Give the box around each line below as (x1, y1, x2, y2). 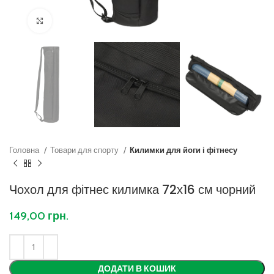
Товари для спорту (50, 145, 120, 155)
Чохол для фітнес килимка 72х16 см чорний (9, 181, 256, 199)
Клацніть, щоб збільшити (52, 16, 150, 26)
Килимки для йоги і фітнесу (130, 145, 237, 155)
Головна (9, 145, 41, 155)
